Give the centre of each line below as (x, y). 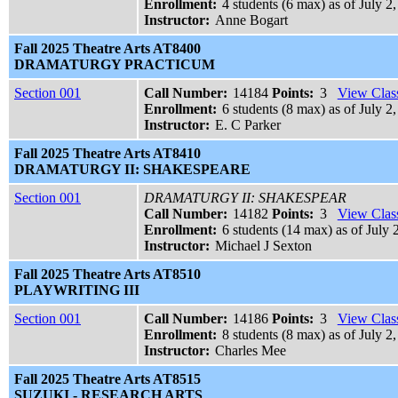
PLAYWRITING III (77, 291)
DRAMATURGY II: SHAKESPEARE (132, 170)
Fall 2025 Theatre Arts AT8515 (107, 379)
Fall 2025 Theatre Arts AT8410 (107, 154)
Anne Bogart (252, 20)
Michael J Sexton (264, 246)
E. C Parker (248, 125)
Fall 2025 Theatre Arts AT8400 (107, 49)
